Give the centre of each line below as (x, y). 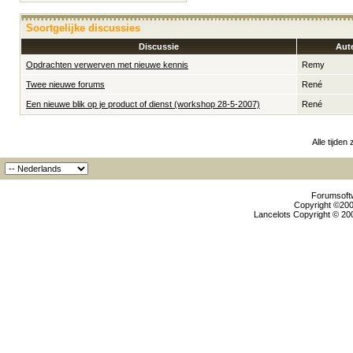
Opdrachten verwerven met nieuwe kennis (107, 65)
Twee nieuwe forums (65, 84)
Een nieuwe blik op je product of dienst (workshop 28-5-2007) (143, 104)
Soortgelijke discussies (83, 28)
